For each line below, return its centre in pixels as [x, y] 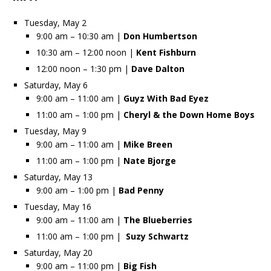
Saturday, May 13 [58, 177]
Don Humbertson [160, 36]
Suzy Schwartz [157, 236]
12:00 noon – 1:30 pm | [84, 68]
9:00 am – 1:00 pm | [77, 190]
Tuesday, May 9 [55, 131]
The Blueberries [158, 220]
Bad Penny [141, 190]
